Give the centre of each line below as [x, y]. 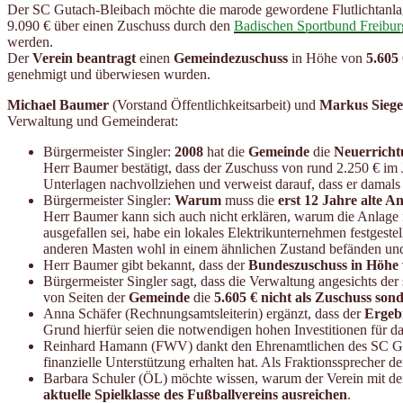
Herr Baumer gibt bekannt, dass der [146, 265]
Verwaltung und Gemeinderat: [93, 121]
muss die [250, 201]
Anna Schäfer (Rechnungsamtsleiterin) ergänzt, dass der [204, 314]
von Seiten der [86, 298]
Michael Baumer [58, 105]
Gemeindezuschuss [231, 58]
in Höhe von [327, 58]
